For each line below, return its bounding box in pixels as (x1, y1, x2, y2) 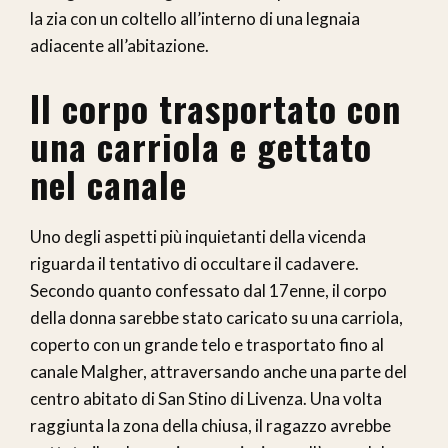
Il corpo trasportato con (30, 81, 401, 135)
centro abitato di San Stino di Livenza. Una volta (30, 388, 382, 410)
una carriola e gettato (30, 119, 372, 173)
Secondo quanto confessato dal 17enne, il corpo (30, 280, 387, 302)
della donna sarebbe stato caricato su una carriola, (30, 307, 403, 329)
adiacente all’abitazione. (30, 35, 209, 57)
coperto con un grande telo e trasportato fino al (30, 334, 384, 356)
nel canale (30, 157, 187, 211)
